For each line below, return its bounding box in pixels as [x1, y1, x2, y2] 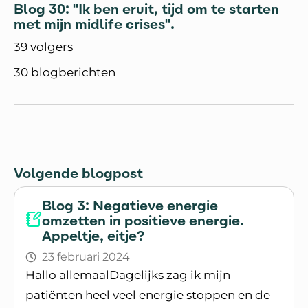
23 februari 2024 [42, 250, 130, 263]
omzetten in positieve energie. [42, 211, 244, 230]
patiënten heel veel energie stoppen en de [25, 287, 270, 302]
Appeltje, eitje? [42, 226, 144, 245]
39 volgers [14, 39, 73, 54]
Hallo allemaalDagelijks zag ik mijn [25, 267, 230, 282]
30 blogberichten [14, 65, 115, 79]
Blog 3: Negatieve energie [42, 196, 218, 214]
